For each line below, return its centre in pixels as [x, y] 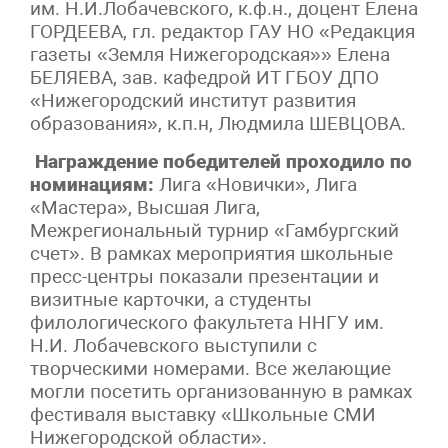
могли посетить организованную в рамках [221, 391]
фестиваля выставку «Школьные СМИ [203, 414]
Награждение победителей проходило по [221, 161]
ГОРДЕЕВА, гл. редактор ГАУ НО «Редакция [222, 31]
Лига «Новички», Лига [255, 184]
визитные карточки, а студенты [171, 299]
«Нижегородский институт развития [193, 100]
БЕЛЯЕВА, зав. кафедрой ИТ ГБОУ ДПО [204, 77]
